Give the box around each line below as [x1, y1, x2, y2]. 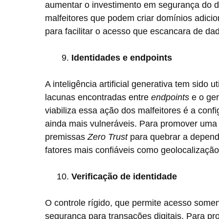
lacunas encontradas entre [45, 92, 151, 102]
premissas [45, 132, 88, 142]
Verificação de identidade [71, 172, 177, 181]
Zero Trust [88, 132, 128, 142]
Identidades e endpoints [71, 53, 172, 63]
